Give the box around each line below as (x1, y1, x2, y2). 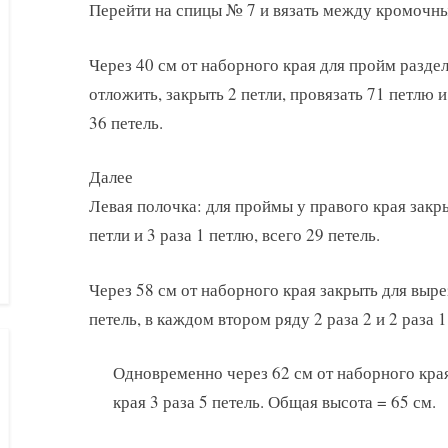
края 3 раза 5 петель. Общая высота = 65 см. (113, 390, 436, 414)
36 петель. (89, 110, 163, 134)
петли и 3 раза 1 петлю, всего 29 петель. (89, 223, 380, 247)
